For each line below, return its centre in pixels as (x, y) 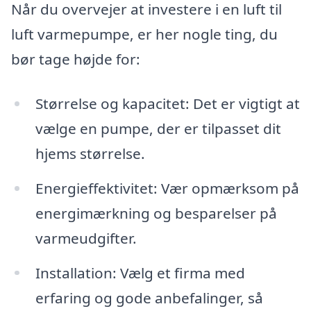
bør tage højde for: (76, 59)
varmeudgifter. (86, 238)
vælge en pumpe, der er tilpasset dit (158, 128)
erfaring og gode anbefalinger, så (149, 297)
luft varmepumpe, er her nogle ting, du (144, 34)
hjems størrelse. (90, 153)
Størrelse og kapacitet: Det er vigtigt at (167, 103)
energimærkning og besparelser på (156, 213)
